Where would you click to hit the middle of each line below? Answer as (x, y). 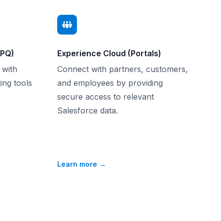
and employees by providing (110, 83)
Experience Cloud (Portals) (109, 53)
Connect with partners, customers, (123, 69)
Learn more (78, 164)
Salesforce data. (88, 110)
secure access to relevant (106, 97)
